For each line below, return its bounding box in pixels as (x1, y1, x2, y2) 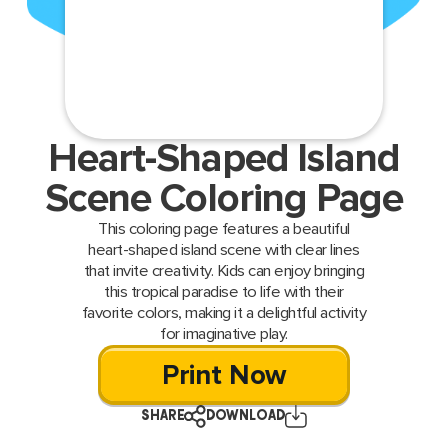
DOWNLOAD (205, 408, 285, 425)
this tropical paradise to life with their (104, 282, 344, 303)
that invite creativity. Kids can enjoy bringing (83, 261, 365, 282)
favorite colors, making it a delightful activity (81, 303, 367, 324)
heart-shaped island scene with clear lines (88, 240, 360, 261)
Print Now (161, 359, 287, 393)
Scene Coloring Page (44, 175, 404, 224)
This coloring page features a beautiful (98, 219, 350, 240)
